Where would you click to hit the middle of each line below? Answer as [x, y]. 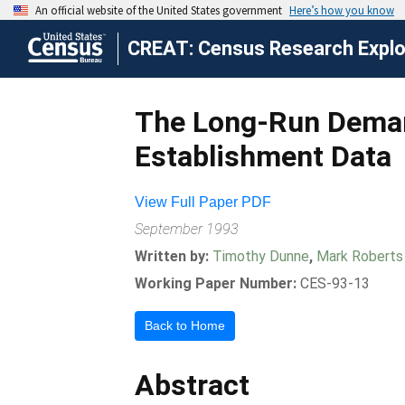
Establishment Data [264, 156]
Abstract [193, 385]
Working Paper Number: [216, 283]
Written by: [174, 256]
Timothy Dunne [261, 256]
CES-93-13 [335, 283]
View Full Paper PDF [203, 202]
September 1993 [187, 229]
